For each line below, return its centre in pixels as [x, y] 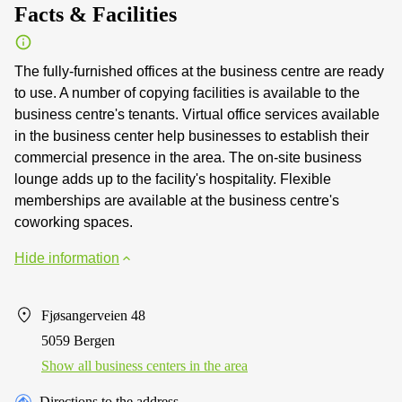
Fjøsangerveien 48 [93, 315]
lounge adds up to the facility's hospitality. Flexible [173, 179]
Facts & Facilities [96, 14]
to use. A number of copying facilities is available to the [187, 92]
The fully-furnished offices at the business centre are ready [199, 71]
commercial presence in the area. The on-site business [188, 157]
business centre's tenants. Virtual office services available [197, 114]
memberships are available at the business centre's [177, 200]
